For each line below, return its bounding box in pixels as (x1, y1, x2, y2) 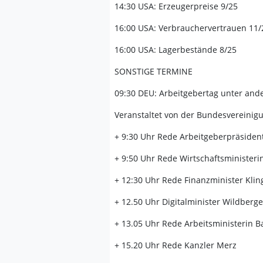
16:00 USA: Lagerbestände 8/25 (114, 44, 237, 55)
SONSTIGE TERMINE (114, 66, 193, 77)
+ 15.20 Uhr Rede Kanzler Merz (114, 240, 237, 251)
